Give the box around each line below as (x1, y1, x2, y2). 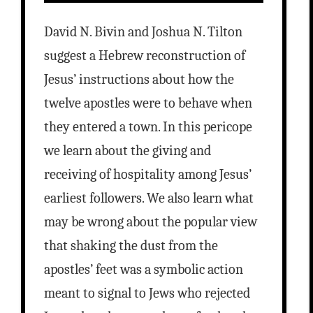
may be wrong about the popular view (43, 214, 257, 231)
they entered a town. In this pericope (43, 119, 252, 136)
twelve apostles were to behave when (43, 95, 252, 112)
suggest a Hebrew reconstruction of (43, 48, 245, 64)
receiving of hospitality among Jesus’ (43, 166, 252, 183)
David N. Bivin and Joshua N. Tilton (43, 24, 242, 41)
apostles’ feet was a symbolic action (43, 261, 243, 278)
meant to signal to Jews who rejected (43, 285, 250, 302)
